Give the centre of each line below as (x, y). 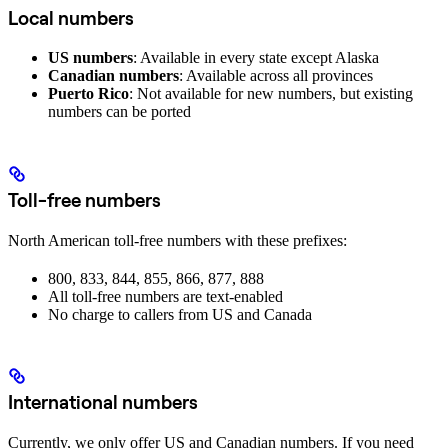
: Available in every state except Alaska (256, 58)
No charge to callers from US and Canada (180, 314)
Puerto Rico (88, 94)
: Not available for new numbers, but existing (271, 94)
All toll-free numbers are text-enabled (165, 296)
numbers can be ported (119, 112)
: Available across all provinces (276, 76)
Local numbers (71, 18)
